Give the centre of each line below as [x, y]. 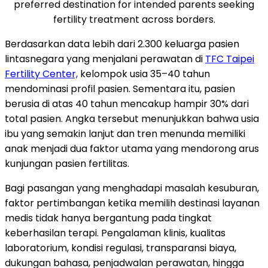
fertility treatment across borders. [134, 19]
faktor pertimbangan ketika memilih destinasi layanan [132, 203]
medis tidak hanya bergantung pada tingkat [108, 218]
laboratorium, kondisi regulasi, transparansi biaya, [121, 248]
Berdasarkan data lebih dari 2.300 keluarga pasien [122, 44]
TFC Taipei [230, 59]
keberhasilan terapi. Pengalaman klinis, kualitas [115, 233]
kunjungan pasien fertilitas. [67, 163]
